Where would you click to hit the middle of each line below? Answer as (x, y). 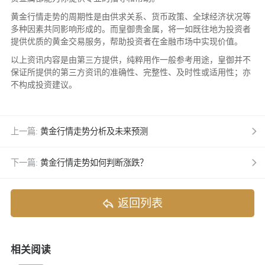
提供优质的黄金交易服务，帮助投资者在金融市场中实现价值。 (126, 41)
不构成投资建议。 (43, 84)
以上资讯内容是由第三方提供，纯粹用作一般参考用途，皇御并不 (130, 59)
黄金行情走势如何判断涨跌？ (94, 162)
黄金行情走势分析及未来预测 (94, 131)
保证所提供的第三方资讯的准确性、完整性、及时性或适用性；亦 (130, 72)
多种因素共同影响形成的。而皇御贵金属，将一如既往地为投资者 (130, 29)
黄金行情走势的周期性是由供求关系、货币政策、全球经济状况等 (130, 16)
